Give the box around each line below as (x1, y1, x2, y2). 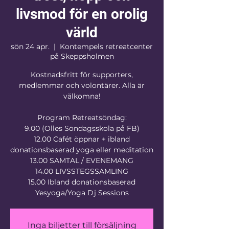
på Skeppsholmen (50, 52, 114, 61)
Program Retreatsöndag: (37, 113, 127, 122)
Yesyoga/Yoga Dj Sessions (35, 188, 129, 197)
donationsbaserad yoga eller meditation (10, 145, 153, 154)
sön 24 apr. (11, 42, 50, 51)
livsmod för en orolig (16, 6, 148, 22)
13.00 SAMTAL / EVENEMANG (30, 156, 133, 165)
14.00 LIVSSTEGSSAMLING (35, 167, 128, 176)
